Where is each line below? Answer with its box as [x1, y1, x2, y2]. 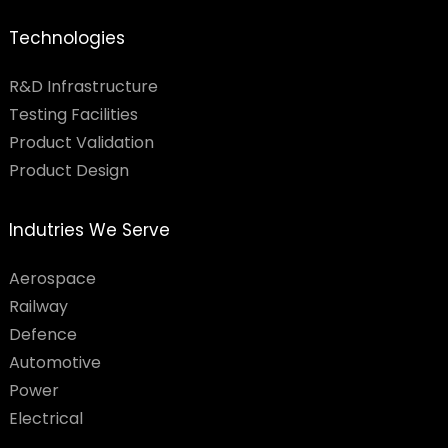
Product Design [8, 159, 129, 182]
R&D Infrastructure [8, 75, 158, 98]
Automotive [8, 351, 101, 374]
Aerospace [8, 267, 96, 290]
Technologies [8, 26, 125, 50]
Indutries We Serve [8, 218, 170, 242]
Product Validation [8, 131, 154, 154]
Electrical [8, 407, 83, 430]
